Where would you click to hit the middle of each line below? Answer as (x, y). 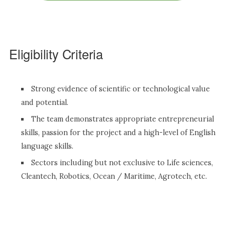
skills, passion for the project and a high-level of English (118, 132)
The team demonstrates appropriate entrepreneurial (123, 119)
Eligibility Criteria (56, 53)
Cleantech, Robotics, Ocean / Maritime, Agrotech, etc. (114, 176)
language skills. (47, 146)
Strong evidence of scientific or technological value (121, 89)
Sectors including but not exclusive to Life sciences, (122, 162)
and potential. (45, 102)
